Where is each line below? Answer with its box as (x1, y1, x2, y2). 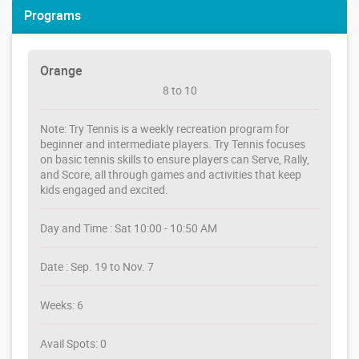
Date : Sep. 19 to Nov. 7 (40, 259, 154, 274)
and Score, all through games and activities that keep (40, 167, 301, 182)
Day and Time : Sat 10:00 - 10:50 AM (40, 220, 217, 236)
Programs (24, 6, 81, 24)
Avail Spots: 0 (40, 336, 107, 351)
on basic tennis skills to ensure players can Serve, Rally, (40, 151, 309, 167)
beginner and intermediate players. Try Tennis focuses (40, 136, 305, 151)
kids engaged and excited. (40, 182, 168, 197)
